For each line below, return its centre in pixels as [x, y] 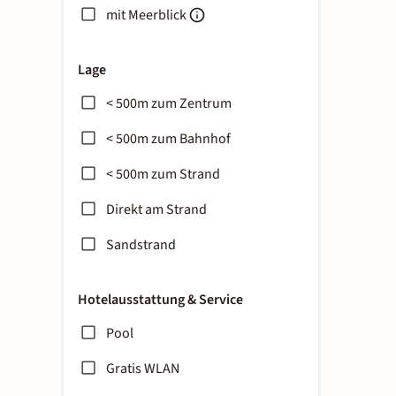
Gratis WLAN [143, 369]
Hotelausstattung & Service [160, 300]
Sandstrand [141, 245]
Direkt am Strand [156, 209]
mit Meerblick [146, 15]
